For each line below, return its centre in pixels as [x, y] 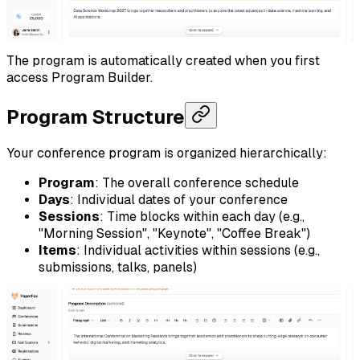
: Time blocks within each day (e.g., [202, 217]
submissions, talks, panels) [118, 268]
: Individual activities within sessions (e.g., [198, 251]
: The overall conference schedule [197, 183]
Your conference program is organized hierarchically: [167, 153]
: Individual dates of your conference [179, 200]
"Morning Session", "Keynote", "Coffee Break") [174, 234]
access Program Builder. [80, 78]
